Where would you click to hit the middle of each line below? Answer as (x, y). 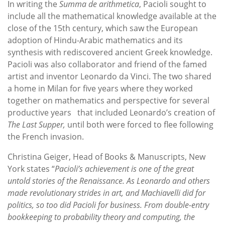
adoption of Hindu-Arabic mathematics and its (95, 40)
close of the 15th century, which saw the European (103, 28)
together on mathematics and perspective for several (108, 100)
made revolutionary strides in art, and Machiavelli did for (106, 193)
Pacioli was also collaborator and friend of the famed (107, 64)
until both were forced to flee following (140, 124)
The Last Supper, (37, 124)
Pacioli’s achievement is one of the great (124, 168)
